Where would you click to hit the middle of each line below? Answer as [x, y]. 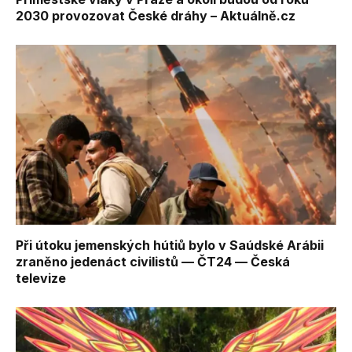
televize [41, 278]
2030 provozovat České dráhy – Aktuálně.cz [156, 15]
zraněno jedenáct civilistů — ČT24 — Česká [153, 261]
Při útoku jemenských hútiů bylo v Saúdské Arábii [170, 245]
